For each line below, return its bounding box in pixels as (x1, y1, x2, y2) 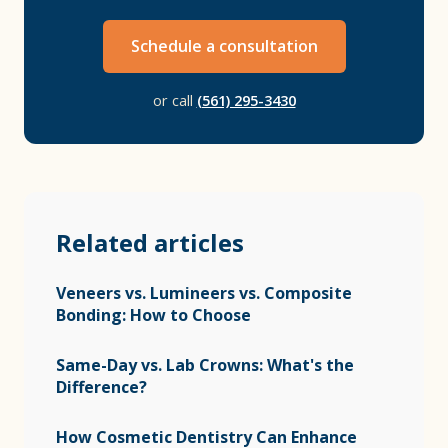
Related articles (56, 226, 244, 259)
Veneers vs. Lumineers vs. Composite (56, 282, 352, 304)
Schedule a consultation (130, 35, 318, 57)
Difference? (56, 376, 147, 398)
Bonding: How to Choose (56, 304, 251, 326)
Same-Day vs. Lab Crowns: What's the (56, 354, 354, 376)
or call (152, 91, 197, 110)
